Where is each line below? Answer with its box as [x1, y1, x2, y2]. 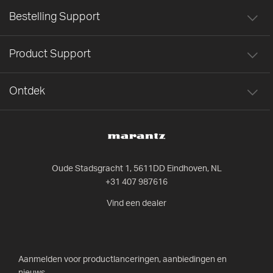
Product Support [9, 48, 91, 60]
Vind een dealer [107, 199, 166, 208]
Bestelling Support [9, 11, 100, 23]
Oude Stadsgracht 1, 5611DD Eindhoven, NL [51, 165, 222, 173]
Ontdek [9, 85, 45, 97]
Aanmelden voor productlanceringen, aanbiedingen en [18, 255, 227, 264]
